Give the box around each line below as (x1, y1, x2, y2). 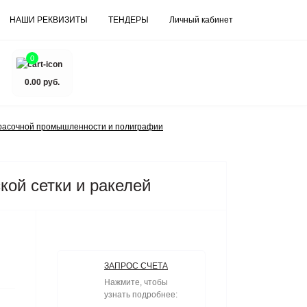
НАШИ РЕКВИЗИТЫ (10, 15, 88, 25)
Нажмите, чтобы (104, 277, 168, 287)
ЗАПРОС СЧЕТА (104, 260, 168, 271)
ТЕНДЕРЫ (108, 15, 149, 25)
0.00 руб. (24, 77, 60, 87)
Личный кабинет (169, 15, 233, 25)
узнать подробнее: (104, 289, 177, 299)
